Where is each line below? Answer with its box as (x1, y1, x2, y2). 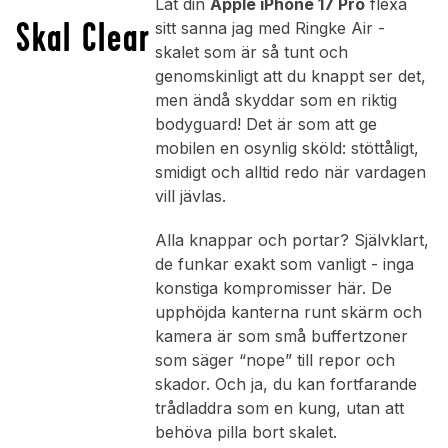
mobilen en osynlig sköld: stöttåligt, (154, 138, 419, 159)
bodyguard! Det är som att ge (154, 114, 377, 135)
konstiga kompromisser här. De (154, 278, 392, 299)
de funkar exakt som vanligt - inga (154, 254, 414, 275)
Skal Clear (16, 14, 151, 60)
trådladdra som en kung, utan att (154, 398, 404, 419)
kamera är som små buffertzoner (154, 326, 408, 347)
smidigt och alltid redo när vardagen (154, 162, 426, 183)
